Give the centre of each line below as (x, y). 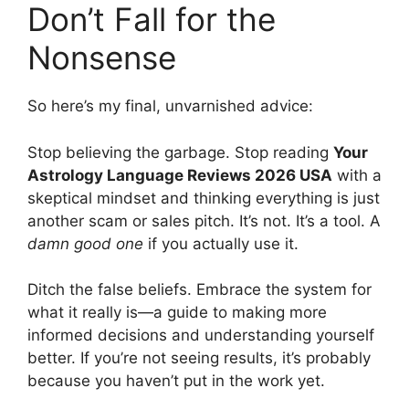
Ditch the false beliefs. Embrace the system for (199, 290)
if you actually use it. (221, 243)
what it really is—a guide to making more (177, 313)
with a (357, 175)
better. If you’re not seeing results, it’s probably (199, 358)
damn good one (85, 243)
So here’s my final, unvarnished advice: (170, 106)
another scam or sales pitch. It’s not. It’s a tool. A (204, 220)
